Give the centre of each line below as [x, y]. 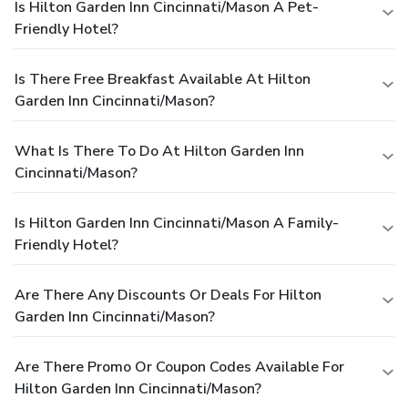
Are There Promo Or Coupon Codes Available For [179, 367]
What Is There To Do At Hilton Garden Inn [159, 151]
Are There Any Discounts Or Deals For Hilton [168, 295]
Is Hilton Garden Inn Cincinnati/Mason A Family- [177, 223]
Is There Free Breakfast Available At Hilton [163, 79]
